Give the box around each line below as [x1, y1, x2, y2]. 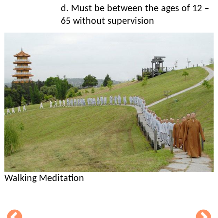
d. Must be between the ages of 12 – [61, 4, 209, 14]
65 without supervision [61, 17, 154, 26]
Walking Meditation [4, 174, 84, 184]
